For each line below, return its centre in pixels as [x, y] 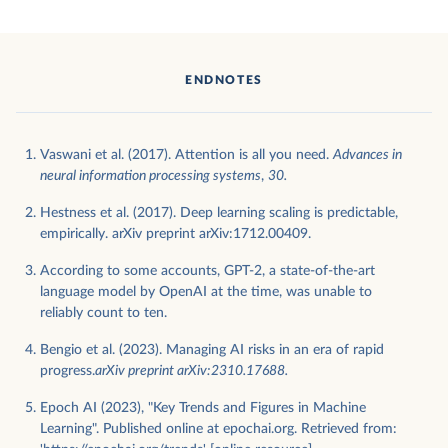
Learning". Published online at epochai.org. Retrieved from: [218, 429]
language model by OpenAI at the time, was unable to [206, 292]
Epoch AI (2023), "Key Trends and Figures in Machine [203, 408]
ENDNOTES [224, 80]
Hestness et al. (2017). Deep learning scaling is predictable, [219, 213]
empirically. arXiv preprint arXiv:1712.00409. [175, 234]
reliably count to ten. [103, 313]
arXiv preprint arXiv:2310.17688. [191, 371]
